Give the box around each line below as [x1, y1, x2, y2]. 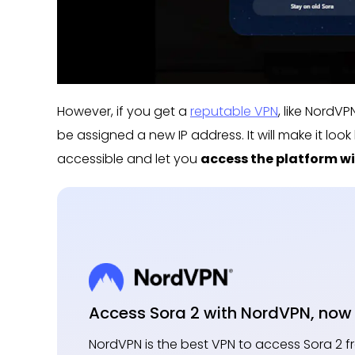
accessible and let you [57, 149, 200, 168]
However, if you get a [57, 101, 190, 120]
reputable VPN [190, 101, 278, 120]
